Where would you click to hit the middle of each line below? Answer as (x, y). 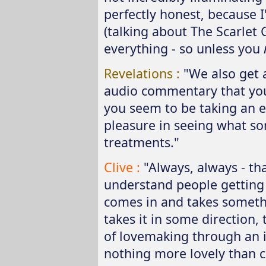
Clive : (123, 167)
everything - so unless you (183, 48)
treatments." (141, 142)
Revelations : (143, 73)
